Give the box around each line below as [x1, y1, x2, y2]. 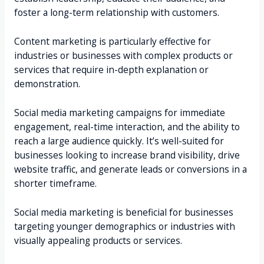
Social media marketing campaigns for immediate [14, 105, 225, 119]
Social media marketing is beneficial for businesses [14, 205, 233, 219]
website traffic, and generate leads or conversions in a [14, 162, 247, 176]
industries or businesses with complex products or [14, 49, 233, 62]
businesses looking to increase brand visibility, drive [14, 148, 240, 161]
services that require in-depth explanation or [14, 63, 209, 77]
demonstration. [14, 77, 80, 91]
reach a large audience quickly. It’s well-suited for [14, 134, 224, 147]
